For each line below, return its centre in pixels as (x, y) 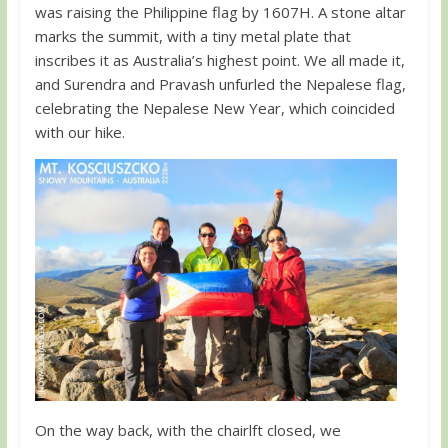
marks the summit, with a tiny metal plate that (192, 35)
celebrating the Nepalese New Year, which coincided (214, 107)
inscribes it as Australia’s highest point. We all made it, (219, 59)
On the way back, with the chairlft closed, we (187, 429)
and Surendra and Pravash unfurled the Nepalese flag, (220, 83)
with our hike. (79, 131)
